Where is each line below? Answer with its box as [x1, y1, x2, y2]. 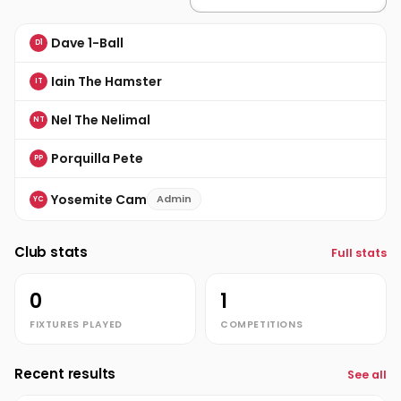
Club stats [14, 243, 88, 261]
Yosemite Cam [51, 190, 147, 209]
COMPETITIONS [220, 318, 303, 331]
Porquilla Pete [51, 149, 143, 167]
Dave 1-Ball [51, 34, 124, 52]
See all [347, 367, 387, 382]
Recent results [14, 364, 116, 383]
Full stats [331, 245, 387, 260]
